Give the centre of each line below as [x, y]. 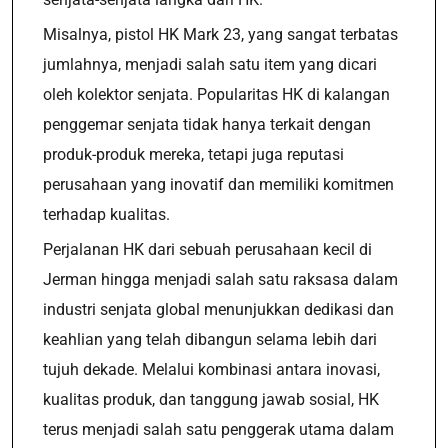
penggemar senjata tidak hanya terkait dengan [207, 124]
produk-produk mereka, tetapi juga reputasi [193, 154]
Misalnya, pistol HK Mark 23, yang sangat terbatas [220, 34]
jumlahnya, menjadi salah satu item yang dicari [210, 64]
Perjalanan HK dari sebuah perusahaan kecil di [207, 249]
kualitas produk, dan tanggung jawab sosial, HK [211, 399]
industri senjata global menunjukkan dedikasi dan [218, 309]
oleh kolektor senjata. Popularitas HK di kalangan [216, 94]
